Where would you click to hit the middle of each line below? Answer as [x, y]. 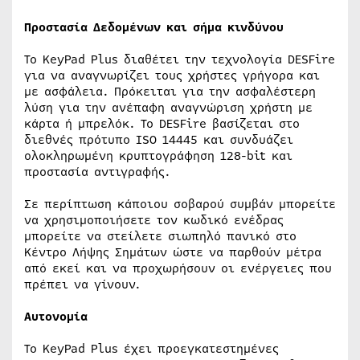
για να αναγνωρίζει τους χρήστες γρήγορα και [172, 76]
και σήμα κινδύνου [225, 27]
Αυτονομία [56, 317]
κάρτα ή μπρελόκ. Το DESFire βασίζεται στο [162, 124]
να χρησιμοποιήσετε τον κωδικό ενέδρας [154, 220]
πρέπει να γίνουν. [82, 284]
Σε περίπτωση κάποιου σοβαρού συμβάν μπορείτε [180, 204]
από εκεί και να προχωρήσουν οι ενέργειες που [178, 268]
